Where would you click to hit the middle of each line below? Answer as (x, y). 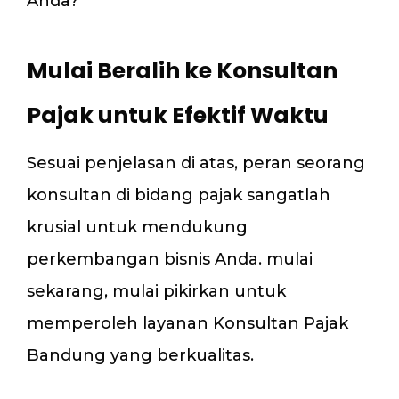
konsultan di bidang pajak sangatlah (179, 195)
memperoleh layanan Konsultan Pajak (187, 323)
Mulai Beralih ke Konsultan (182, 70)
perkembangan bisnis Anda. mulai (170, 259)
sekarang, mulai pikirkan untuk (156, 291)
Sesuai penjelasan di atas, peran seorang (196, 163)
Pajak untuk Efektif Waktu (178, 115)
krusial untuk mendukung (137, 227)
